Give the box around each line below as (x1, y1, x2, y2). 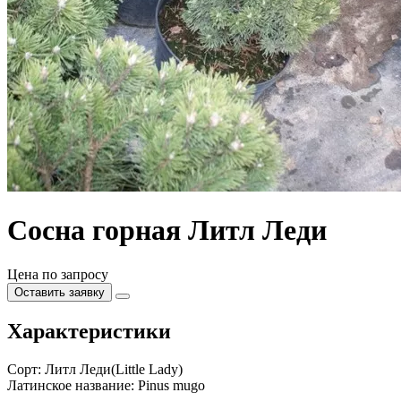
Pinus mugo (138, 377, 205, 393)
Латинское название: (7, 377, 134, 393)
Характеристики (7, 319, 171, 343)
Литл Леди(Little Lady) (45, 361, 183, 377)
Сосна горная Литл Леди (7, 214, 327, 247)
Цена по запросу (7, 266, 108, 282)
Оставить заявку (14, 285, 105, 299)
